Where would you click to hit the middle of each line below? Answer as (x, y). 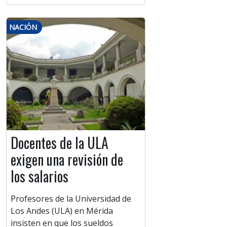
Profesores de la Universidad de (71, 199)
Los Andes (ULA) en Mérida (62, 211)
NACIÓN (23, 27)
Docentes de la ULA (60, 143)
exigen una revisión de (67, 160)
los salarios (40, 176)
